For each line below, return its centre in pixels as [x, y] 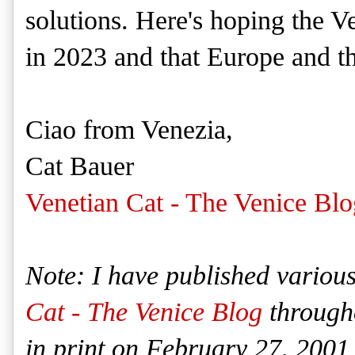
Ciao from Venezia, [129, 130]
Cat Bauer [80, 166]
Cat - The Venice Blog [144, 312]
